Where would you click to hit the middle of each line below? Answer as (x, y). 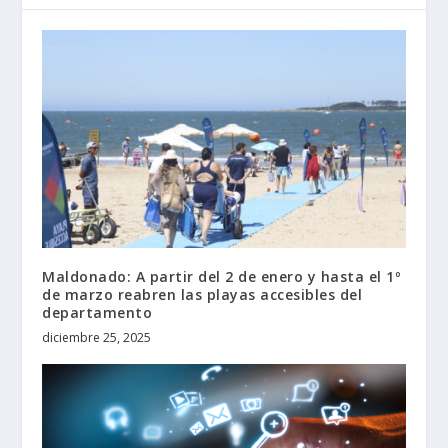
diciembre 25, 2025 (97, 338)
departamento (97, 313)
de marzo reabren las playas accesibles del (202, 295)
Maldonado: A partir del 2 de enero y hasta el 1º (221, 277)
